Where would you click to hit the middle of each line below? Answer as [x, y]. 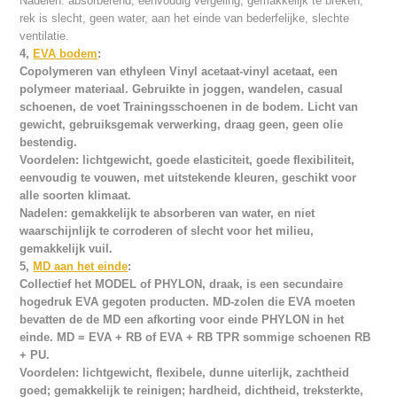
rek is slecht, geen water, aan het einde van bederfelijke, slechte [185, 19]
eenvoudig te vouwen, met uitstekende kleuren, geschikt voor [188, 178]
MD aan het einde [81, 267]
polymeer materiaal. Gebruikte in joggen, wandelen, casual [182, 90]
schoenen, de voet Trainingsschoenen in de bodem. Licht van [189, 107]
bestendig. [49, 143]
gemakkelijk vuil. [66, 249]
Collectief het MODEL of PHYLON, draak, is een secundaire [182, 284]
